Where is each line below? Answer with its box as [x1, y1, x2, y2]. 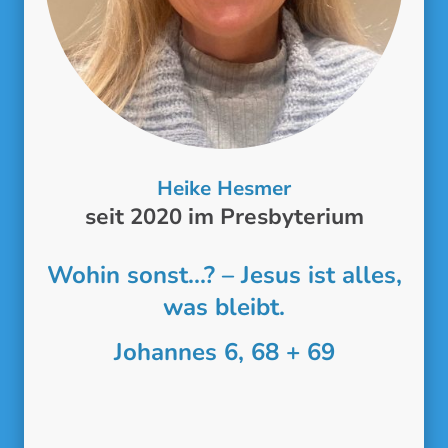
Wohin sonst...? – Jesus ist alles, [46, 258, 402, 291]
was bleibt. [163, 290, 285, 323]
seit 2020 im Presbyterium [84, 202, 364, 233]
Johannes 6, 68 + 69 [113, 336, 335, 369]
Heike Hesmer [157, 175, 291, 203]
